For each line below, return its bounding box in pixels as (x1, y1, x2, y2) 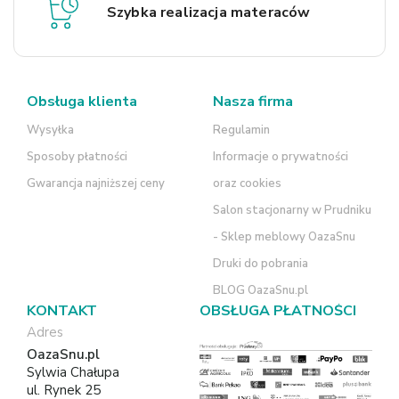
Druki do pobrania (213, 255, 308, 272)
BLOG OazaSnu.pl (213, 281, 308, 298)
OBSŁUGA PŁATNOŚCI (199, 300, 356, 321)
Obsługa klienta (27, 91, 137, 111)
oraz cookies (213, 175, 281, 191)
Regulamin (213, 121, 270, 138)
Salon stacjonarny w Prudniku (213, 201, 371, 218)
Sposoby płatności (27, 148, 127, 165)
